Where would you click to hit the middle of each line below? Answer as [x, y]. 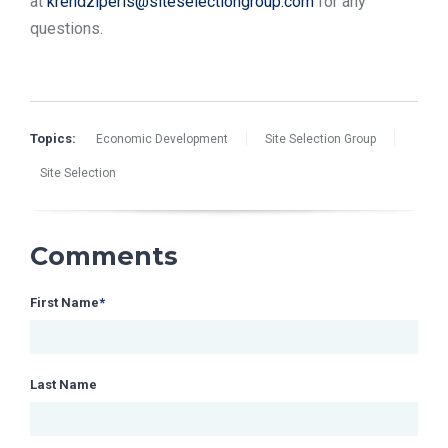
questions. [66, 29]
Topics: [53, 139]
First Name [64, 302]
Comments [104, 256]
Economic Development [162, 139]
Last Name [63, 384]
